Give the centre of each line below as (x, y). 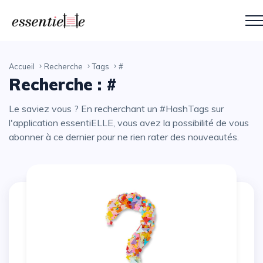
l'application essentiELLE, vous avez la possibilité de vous (129, 123)
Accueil (22, 66)
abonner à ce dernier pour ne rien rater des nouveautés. (124, 137)
